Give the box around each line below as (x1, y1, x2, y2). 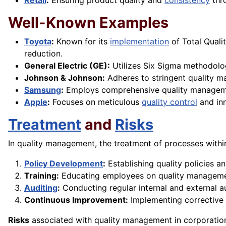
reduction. (24, 48, 63, 59)
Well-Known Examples (8, 14, 168, 32)
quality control (142, 97, 197, 107)
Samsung (24, 85, 61, 95)
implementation (110, 36, 169, 47)
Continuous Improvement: (24, 195, 128, 205)
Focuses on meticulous (50, 97, 142, 107)
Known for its (54, 36, 110, 47)
